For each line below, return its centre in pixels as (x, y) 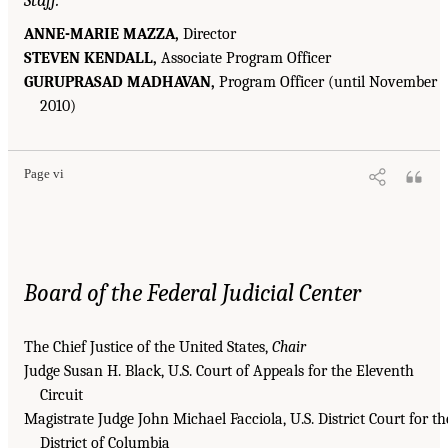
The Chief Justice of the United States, (148, 346)
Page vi (44, 173)
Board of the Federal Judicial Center (192, 292)
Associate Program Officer (244, 57)
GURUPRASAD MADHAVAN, (119, 81)
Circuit (61, 394)
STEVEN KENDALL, (90, 57)
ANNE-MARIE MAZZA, (101, 33)
